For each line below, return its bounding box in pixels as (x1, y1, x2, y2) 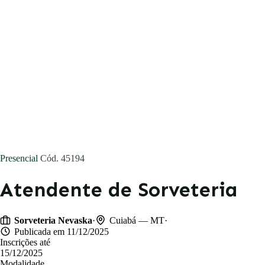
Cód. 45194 (40, 153, 85, 163)
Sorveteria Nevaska (14, 215, 92, 225)
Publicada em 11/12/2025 (14, 227, 109, 237)
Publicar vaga (64, 102, 114, 111)
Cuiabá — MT (109, 215, 164, 225)
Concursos (22, 7, 63, 17)
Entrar (81, 77, 106, 87)
